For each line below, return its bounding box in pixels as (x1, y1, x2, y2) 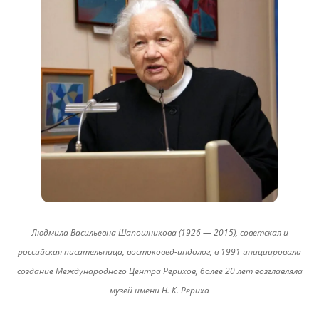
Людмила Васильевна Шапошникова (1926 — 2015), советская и (31, 226, 288, 239)
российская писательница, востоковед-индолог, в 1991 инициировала (18, 245, 301, 258)
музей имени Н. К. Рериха (110, 283, 209, 296)
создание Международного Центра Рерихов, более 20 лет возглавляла (16, 264, 303, 277)
